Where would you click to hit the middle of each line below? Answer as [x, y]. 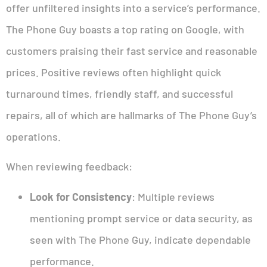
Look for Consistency [81, 196]
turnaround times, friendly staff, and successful [119, 93]
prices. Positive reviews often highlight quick [114, 72]
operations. [33, 136]
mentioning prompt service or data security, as [141, 218]
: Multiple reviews [173, 196]
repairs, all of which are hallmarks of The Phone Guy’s [131, 115]
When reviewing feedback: [69, 167]
